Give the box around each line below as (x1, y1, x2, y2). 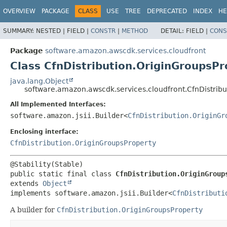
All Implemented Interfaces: (10, 100, 106, 108)
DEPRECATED (147, 8, 187, 15)
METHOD (122, 27, 148, 34)
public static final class (10, 169, 116, 178)
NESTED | (36, 27, 67, 34)
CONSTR (91, 27, 116, 34)
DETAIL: (161, 27, 186, 34)
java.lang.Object (10, 77, 68, 85)
